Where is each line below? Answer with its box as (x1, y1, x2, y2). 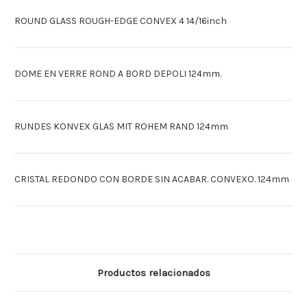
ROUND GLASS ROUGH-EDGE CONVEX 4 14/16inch (14, 15, 227, 27)
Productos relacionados (97, 267, 210, 280)
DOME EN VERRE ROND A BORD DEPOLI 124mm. (14, 68, 221, 80)
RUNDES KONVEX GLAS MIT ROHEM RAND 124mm (14, 121, 228, 133)
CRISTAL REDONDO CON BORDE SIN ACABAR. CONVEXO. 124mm (14, 173, 289, 186)
